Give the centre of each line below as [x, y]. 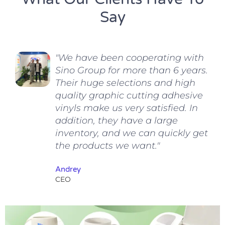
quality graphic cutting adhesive [129, 96]
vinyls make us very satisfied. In [127, 108]
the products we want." [107, 146]
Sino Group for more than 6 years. [132, 71]
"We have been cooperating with [130, 58]
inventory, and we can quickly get [132, 133]
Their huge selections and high [125, 83]
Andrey [68, 170]
